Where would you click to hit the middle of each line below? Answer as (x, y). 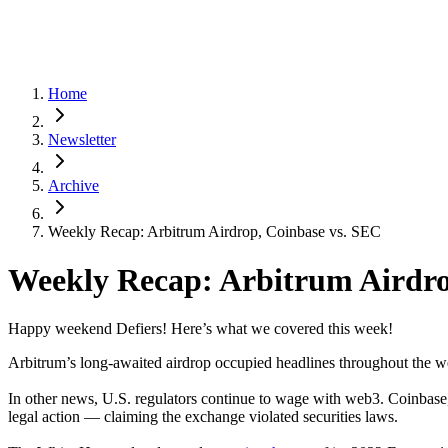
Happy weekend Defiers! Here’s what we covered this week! (200, 329)
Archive (73, 185)
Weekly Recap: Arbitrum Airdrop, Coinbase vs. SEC (214, 231)
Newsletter (82, 139)
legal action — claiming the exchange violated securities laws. (203, 417)
